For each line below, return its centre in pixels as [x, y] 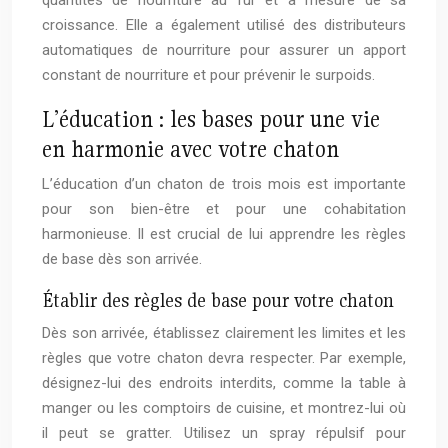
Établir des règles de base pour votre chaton [218, 300]
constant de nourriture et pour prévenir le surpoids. [208, 75]
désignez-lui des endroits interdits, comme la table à [224, 383]
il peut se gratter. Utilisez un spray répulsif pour [224, 433]
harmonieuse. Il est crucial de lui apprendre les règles [224, 234]
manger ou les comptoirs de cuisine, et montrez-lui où [224, 408]
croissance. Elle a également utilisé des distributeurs [224, 25]
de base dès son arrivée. [122, 259]
